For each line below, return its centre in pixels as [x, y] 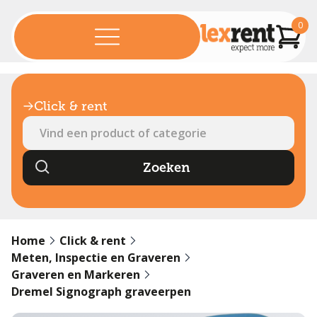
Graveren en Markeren [76, 275]
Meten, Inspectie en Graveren [96, 258]
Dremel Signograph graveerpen [101, 292]
